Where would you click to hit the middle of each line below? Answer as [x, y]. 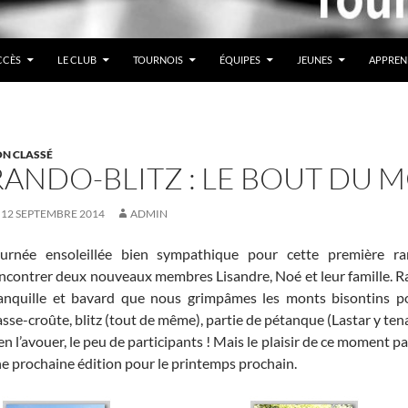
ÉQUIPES [240, 59]
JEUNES [315, 59]
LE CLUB [77, 59]
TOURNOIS [158, 59]
